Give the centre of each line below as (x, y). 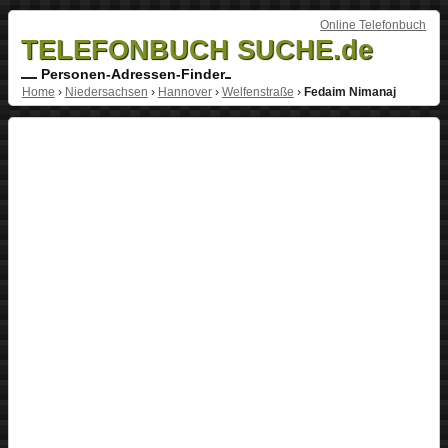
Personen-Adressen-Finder (130, 73)
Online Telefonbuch (373, 24)
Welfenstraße (257, 91)
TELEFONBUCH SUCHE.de (196, 49)
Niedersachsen (106, 91)
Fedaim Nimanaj (349, 91)
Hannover (184, 91)
